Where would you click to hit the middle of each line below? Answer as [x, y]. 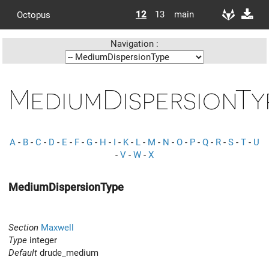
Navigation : [134, 44]
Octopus [34, 15]
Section [23, 227]
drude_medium [68, 252]
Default [23, 252]
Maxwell [57, 227]
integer [42, 240]
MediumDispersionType [66, 187]
